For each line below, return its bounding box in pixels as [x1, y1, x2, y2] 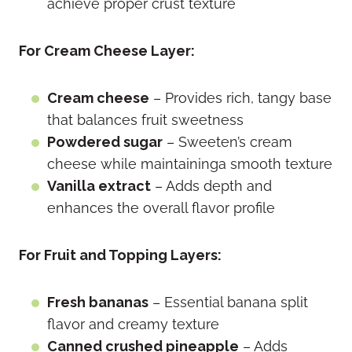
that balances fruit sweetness [47, 112, 244, 129]
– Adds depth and [151, 178, 272, 195]
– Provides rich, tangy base [149, 90, 332, 107]
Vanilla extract [47, 178, 151, 195]
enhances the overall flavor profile [47, 200, 275, 217]
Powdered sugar [47, 134, 163, 151]
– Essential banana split [148, 294, 308, 311]
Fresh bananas [47, 294, 148, 311]
